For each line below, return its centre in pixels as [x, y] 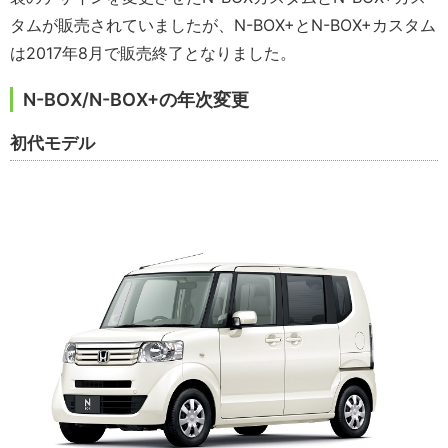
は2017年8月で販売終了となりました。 [153, 52]
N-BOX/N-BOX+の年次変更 [136, 99]
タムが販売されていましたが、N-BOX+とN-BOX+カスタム [223, 24]
